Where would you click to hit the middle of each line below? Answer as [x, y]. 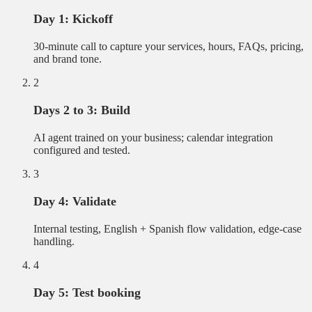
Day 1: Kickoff [73, 19]
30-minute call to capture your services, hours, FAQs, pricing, [169, 47]
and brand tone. [68, 59]
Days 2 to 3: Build [82, 110]
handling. [54, 242]
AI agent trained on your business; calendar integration [153, 138]
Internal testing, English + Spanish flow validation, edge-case [167, 229]
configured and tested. [82, 150]
